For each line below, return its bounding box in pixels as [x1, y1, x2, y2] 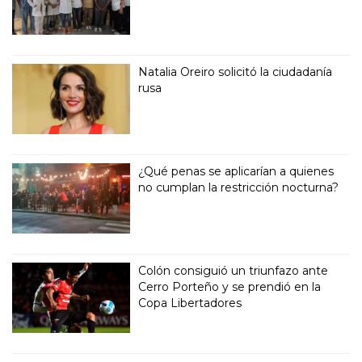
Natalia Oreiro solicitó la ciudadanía [138, 65, 333, 80]
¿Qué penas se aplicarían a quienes [138, 164, 335, 179]
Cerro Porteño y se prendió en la [138, 280, 322, 295]
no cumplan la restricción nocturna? [138, 180, 339, 196]
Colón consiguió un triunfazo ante [138, 263, 329, 279]
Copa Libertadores [138, 296, 242, 311]
